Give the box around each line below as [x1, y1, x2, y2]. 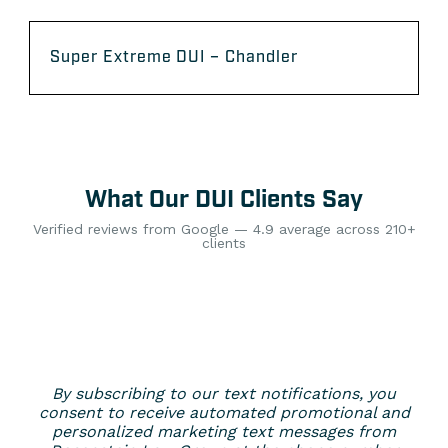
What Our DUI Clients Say [85, 184, 363, 217]
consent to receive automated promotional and [38, 403, 410, 423]
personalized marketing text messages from [52, 422, 396, 442]
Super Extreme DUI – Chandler [50, 47, 298, 69]
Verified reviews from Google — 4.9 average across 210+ [32, 221, 416, 238]
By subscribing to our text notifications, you [52, 384, 396, 404]
